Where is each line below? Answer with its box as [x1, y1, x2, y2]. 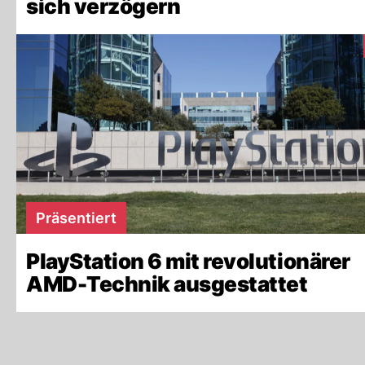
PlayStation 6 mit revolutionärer [26, 248, 350, 274]
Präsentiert [36, 209, 117, 226]
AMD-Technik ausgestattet [26, 271, 308, 297]
